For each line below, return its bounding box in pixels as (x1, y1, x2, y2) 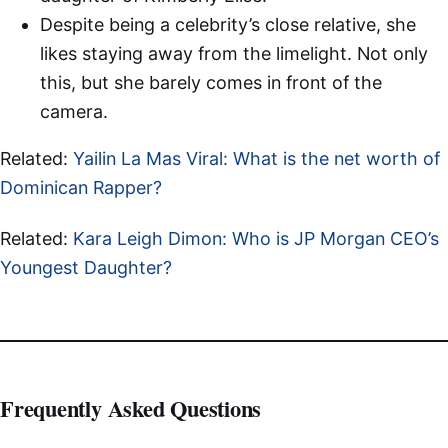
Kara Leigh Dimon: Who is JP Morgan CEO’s (73, 228, 439, 250)
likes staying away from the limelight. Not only (40, 42, 428, 64)
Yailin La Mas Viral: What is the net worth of (73, 147, 440, 169)
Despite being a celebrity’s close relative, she (40, 13, 416, 35)
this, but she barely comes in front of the (40, 71, 382, 93)
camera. (40, 100, 108, 122)
